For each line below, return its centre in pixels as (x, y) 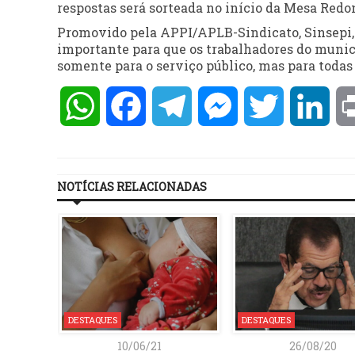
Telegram (222, 106)
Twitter (308, 106)
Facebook (176, 106)
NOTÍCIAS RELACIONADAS (132, 187)
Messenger (272, 106)
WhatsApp (134, 106)
